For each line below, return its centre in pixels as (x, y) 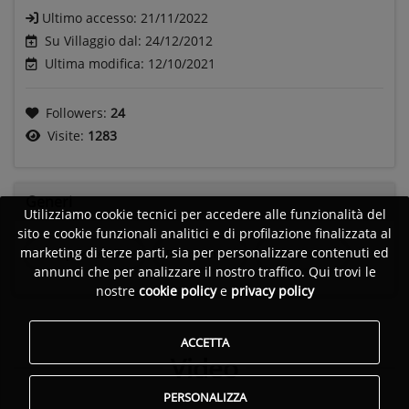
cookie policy (177, 291)
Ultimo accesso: (91, 17)
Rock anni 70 (200, 253)
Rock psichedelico (84, 253)
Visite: (68, 135)
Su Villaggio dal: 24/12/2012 (129, 40)
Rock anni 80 (302, 253)
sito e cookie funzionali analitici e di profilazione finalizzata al (204, 234)
